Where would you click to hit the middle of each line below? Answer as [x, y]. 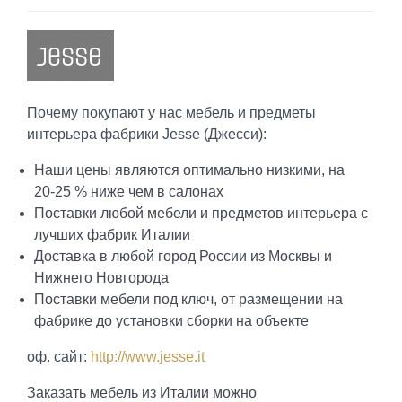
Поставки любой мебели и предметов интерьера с [201, 213]
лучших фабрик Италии [112, 234]
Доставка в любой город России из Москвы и [183, 256]
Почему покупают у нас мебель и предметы [171, 112]
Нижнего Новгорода [101, 277]
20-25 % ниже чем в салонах [128, 191]
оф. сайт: [59, 356]
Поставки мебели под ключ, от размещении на [188, 299]
